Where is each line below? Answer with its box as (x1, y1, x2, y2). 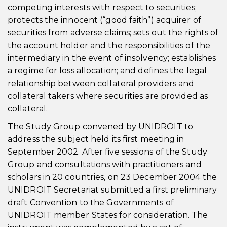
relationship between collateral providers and (8, 79, 195, 88)
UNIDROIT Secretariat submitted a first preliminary (8, 185, 217, 195)
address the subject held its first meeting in (8, 134, 184, 144)
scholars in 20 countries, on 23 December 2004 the (8, 172, 217, 182)
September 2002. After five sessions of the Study (8, 147, 207, 157)
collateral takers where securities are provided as (8, 91, 208, 101)
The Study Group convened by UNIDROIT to (8, 122, 193, 131)
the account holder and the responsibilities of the (8, 41, 211, 50)
